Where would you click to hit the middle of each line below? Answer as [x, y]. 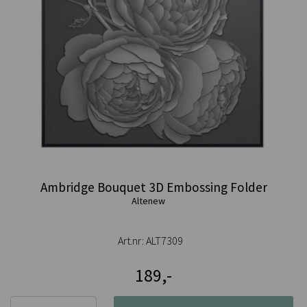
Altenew [148, 201]
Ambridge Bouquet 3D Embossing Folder [153, 187]
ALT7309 [164, 241]
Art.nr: [132, 241]
